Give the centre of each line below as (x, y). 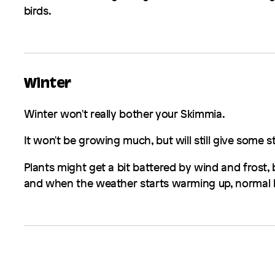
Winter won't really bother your (102, 113)
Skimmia (201, 113)
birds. (37, 10)
